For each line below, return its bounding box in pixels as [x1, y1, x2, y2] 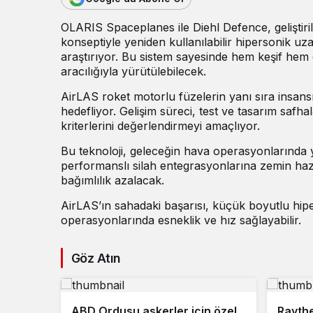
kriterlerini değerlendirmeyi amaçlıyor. [61, 118, 260, 133]
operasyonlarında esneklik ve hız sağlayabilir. [61, 212, 301, 227]
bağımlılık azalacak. [61, 173, 164, 187]
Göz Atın [71, 250, 121, 265]
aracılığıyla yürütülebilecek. [61, 64, 206, 78]
